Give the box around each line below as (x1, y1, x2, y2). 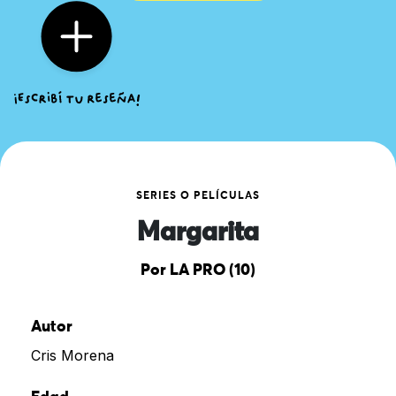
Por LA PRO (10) (141, 262, 255, 278)
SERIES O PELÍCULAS (136, 190, 260, 202)
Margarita (137, 219, 259, 247)
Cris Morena (31, 346, 114, 364)
